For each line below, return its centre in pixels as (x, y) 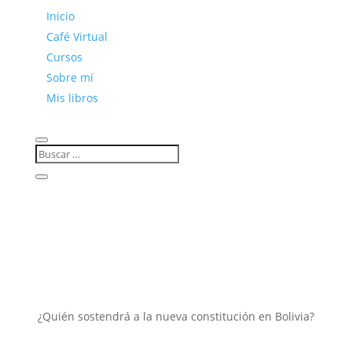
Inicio (60, 16)
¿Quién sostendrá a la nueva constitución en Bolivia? (176, 316)
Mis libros (72, 98)
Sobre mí (70, 77)
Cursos (64, 57)
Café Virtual (77, 37)
